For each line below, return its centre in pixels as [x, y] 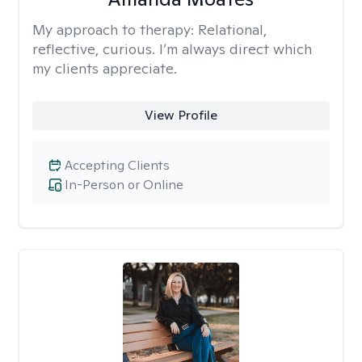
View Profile [181, 115]
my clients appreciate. [105, 68]
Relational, [232, 29]
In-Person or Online [124, 185]
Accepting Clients [117, 165]
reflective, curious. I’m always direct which [172, 49]
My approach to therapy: [115, 29]
